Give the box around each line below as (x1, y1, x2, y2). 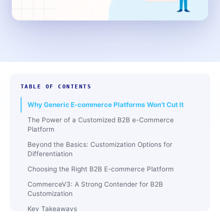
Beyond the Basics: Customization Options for (27, 140, 172, 148)
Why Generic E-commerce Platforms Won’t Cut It (27, 101, 184, 109)
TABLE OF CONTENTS (21, 83, 91, 89)
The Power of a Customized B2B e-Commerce (27, 116, 174, 124)
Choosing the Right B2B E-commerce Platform (27, 165, 174, 173)
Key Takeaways (27, 205, 77, 213)
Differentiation (27, 150, 73, 158)
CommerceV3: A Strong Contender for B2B (27, 180, 163, 188)
